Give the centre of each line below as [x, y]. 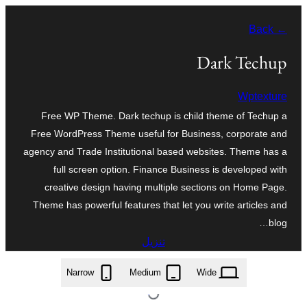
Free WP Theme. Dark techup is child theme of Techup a [164, 115]
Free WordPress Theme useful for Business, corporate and [159, 133]
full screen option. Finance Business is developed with [170, 169]
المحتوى [284, 56]
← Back [280, 29]
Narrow [80, 273]
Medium [145, 273]
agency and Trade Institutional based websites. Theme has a [155, 151]
